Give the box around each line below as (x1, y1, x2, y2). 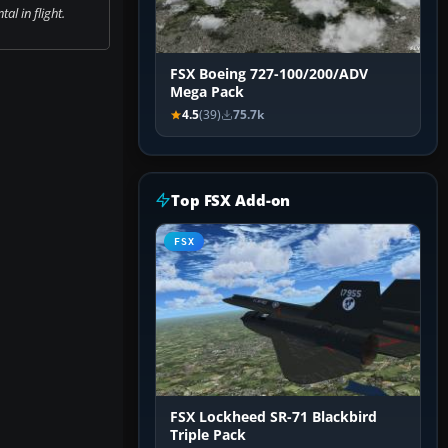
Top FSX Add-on (171, 190, 291, 211)
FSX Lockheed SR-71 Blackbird (170, 408, 377, 427)
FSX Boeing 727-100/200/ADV (170, 65, 368, 84)
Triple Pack (170, 426, 246, 445)
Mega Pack (170, 83, 244, 102)
